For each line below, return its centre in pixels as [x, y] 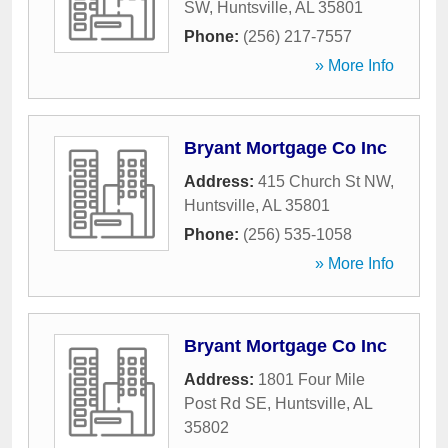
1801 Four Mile [311, 379]
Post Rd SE [225, 403]
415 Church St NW [324, 181]
